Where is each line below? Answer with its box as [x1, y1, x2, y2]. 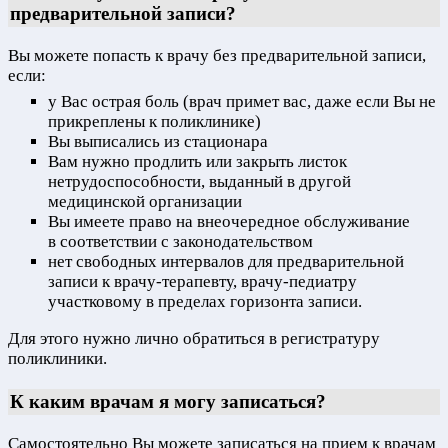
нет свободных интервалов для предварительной [48, 252, 404, 272]
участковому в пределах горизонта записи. [48, 292, 362, 312]
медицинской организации [48, 192, 242, 212]
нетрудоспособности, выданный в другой [48, 172, 351, 192]
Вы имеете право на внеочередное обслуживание [48, 212, 410, 232]
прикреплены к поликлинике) [48, 112, 261, 132]
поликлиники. [8, 349, 107, 369]
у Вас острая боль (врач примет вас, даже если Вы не [48, 92, 436, 112]
